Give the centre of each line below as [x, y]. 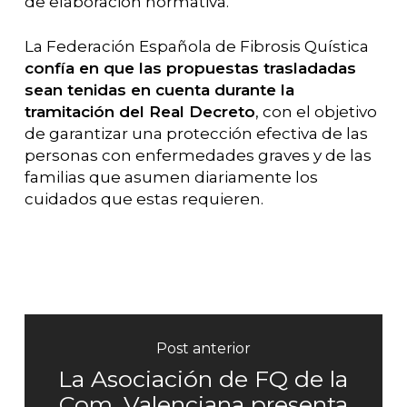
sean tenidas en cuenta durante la [159, 90]
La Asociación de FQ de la [203, 378]
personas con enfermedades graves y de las [198, 155]
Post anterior [203, 348]
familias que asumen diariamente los [171, 177]
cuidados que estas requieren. [144, 199]
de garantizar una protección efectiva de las [196, 134]
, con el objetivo [316, 112]
